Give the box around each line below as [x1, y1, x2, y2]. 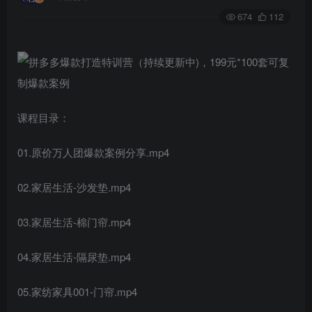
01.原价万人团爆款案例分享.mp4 [17, 144, 169, 159]
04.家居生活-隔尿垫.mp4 [17, 249, 131, 264]
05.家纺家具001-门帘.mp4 [17, 283, 137, 299]
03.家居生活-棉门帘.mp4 [17, 214, 131, 229]
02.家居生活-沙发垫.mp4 [17, 179, 131, 194]
